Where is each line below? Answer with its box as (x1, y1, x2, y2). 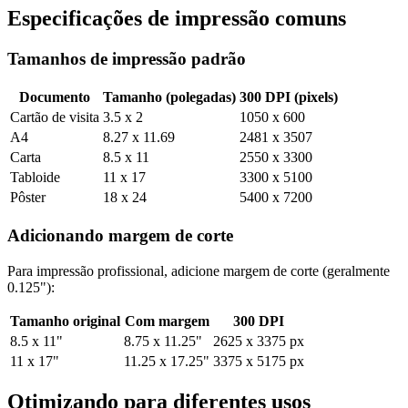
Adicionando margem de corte (7, 225, 233, 245)
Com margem (124, 312, 209, 329)
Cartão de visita (10, 109, 99, 126)
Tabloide (10, 169, 60, 186)
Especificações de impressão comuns (7, 6, 346, 31)
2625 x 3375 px (213, 332, 304, 349)
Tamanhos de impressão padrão (7, 49, 246, 69)
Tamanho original (10, 312, 120, 329)
